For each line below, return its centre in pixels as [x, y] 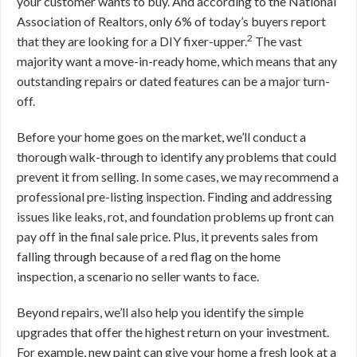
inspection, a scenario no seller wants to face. [138, 276]
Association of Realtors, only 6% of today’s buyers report [171, 21]
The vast [279, 41]
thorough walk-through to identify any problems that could [177, 157]
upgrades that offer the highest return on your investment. [173, 332]
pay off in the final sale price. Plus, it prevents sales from [167, 236]
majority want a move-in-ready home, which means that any [177, 61]
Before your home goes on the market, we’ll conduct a [161, 137]
